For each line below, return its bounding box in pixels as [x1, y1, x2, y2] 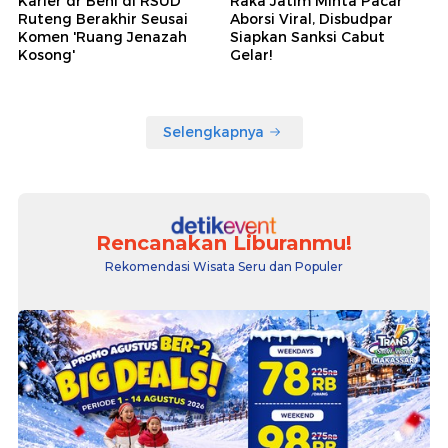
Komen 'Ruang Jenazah [18, 27, 187, 46]
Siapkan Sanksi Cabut [230, 27, 385, 46]
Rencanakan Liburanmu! [96, 230, 352, 255]
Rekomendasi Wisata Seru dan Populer [105, 258, 343, 274]
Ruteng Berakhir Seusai [18, 9, 188, 28]
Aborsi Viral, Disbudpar [230, 9, 393, 28]
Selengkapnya [162, 122, 264, 141]
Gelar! [230, 45, 272, 64]
